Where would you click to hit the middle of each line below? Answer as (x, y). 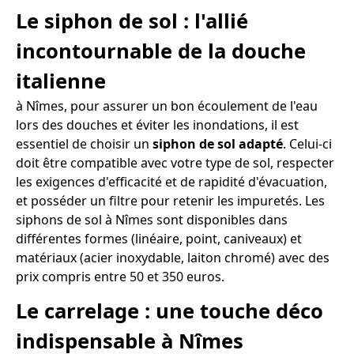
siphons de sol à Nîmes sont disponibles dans (152, 219)
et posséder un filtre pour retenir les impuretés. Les (170, 200)
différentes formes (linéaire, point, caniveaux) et (159, 238)
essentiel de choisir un (84, 143)
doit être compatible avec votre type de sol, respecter (175, 162)
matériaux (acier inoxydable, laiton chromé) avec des (173, 257)
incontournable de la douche (161, 51)
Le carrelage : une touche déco (169, 311)
